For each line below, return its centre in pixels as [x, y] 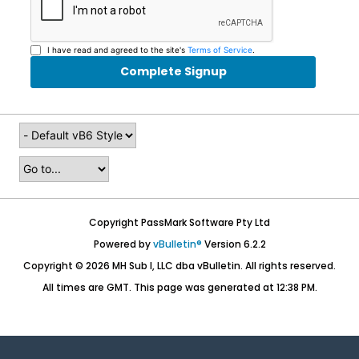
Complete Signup [173, 72]
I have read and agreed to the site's [117, 49]
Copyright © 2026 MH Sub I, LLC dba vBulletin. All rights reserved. [179, 265]
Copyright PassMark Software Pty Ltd [179, 222]
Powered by [123, 244]
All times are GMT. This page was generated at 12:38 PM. [179, 287]
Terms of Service [220, 49]
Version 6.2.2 [234, 244]
